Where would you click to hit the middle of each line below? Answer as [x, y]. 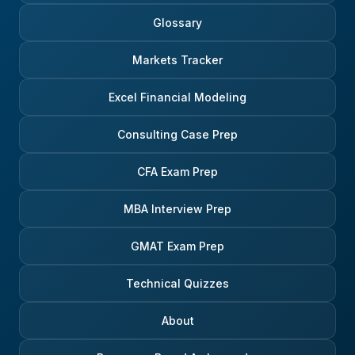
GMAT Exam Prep [177, 246]
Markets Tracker [177, 60]
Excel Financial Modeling [177, 97]
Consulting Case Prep [177, 135]
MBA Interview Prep [177, 209]
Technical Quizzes [177, 284]
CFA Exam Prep [177, 172]
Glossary [177, 23]
